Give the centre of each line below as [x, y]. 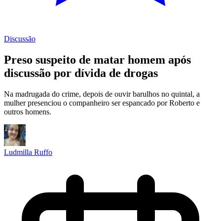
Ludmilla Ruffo [28, 152]
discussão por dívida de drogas [81, 73]
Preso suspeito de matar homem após [97, 59]
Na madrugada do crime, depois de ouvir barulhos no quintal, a [102, 94]
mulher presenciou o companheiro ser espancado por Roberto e [102, 103]
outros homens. [28, 111]
